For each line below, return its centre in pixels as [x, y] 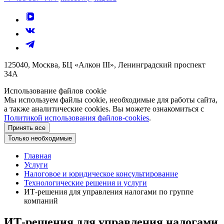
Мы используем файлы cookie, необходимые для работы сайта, [111, 100]
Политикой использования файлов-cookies [76, 118]
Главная [37, 156]
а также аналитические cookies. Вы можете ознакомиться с [104, 109]
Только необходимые [40, 138]
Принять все [27, 128]
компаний [41, 201]
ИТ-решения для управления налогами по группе [109, 192]
